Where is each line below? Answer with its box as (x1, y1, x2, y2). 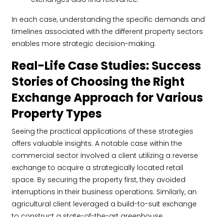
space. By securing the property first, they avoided (12, 175, 186, 185)
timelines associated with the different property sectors (12, 27, 203, 36)
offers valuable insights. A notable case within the (12, 139, 182, 148)
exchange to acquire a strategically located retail (12, 163, 183, 172)
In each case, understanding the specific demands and (12, 15, 205, 24)
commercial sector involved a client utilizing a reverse (12, 151, 198, 160)
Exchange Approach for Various (12, 90, 203, 106)
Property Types (12, 106, 102, 122)
